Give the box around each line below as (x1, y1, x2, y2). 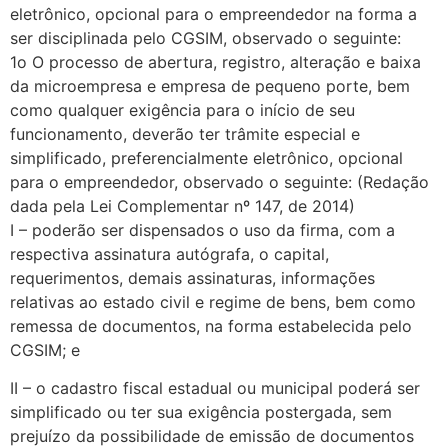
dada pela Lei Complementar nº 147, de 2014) (10, 195, 355, 216)
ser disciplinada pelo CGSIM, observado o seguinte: (10, 27, 401, 48)
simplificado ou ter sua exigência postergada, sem (10, 401, 392, 422)
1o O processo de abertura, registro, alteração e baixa (10, 51, 421, 72)
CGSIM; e (10, 339, 80, 360)
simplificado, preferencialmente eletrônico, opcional (10, 147, 403, 168)
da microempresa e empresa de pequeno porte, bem (10, 75, 410, 96)
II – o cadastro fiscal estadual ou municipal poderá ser (10, 377, 420, 398)
